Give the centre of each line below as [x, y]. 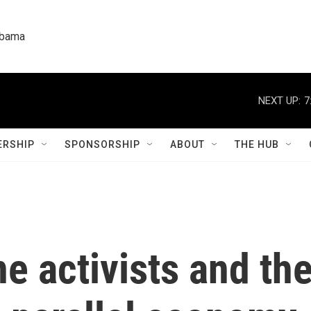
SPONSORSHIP [102, 144]
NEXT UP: [279, 100]
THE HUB [257, 144]
